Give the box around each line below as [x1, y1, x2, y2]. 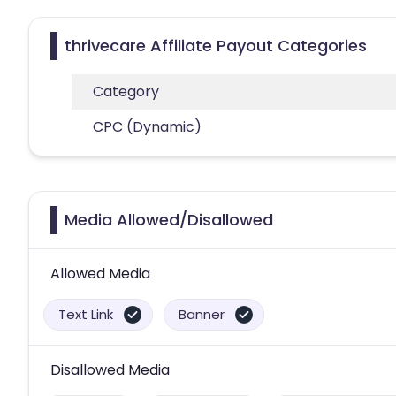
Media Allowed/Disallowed [65, 208, 273, 231]
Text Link [58, 304, 113, 324]
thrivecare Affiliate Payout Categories [65, 34, 367, 57]
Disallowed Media [50, 359, 170, 380]
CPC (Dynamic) [93, 116, 202, 137]
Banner [179, 304, 225, 324]
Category [93, 80, 159, 102]
